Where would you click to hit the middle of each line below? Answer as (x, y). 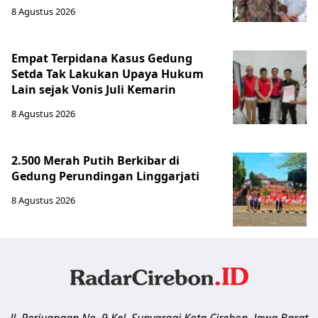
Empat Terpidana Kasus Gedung (102, 59)
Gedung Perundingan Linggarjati (105, 176)
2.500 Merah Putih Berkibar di (95, 161)
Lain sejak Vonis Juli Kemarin (94, 90)
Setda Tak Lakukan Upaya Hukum (108, 74)
